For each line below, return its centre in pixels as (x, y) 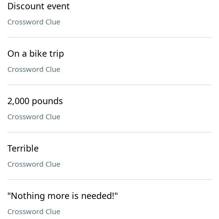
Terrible (23, 148)
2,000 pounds (35, 101)
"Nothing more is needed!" (63, 196)
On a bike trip (36, 53)
